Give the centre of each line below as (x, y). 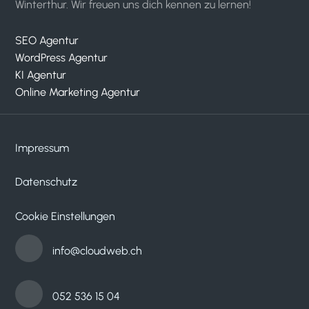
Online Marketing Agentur (78, 92)
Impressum (42, 148)
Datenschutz (47, 182)
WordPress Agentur (62, 57)
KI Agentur (41, 74)
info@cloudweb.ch (97, 250)
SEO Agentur (47, 40)
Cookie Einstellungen (66, 217)
